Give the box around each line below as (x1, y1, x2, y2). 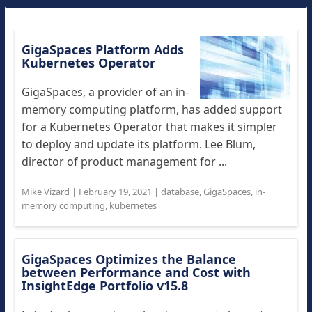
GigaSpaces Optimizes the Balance (21, 251, 236, 267)
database (160, 185, 199, 198)
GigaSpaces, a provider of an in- (21, 84, 189, 100)
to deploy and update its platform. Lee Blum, (21, 136, 256, 152)
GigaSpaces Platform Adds (21, 41, 184, 58)
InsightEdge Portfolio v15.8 (21, 277, 188, 294)
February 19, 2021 (78, 185, 152, 198)
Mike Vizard (21, 185, 70, 198)
